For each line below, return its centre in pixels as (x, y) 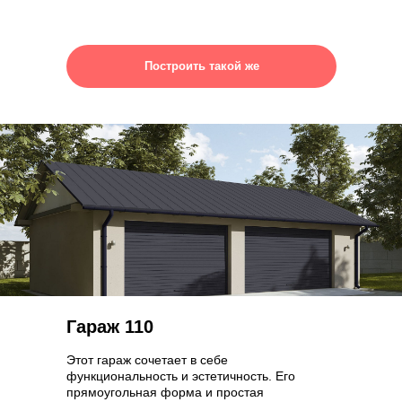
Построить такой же (201, 66)
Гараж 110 (110, 327)
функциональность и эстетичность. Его (181, 376)
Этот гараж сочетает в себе (147, 360)
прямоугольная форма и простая (165, 392)
